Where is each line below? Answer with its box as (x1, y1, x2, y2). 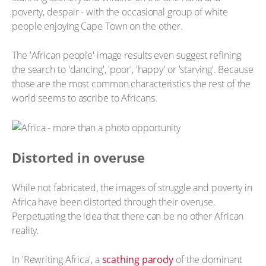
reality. (12, 223, 40, 237)
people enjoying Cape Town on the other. (12, 19, 183, 33)
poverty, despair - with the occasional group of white (12, 5, 228, 18)
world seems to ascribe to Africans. (12, 91, 157, 104)
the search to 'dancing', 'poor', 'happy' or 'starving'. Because (12, 63, 254, 76)
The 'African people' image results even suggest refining (12, 49, 242, 62)
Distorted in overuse (12, 148, 145, 166)
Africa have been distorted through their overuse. (12, 195, 216, 208)
